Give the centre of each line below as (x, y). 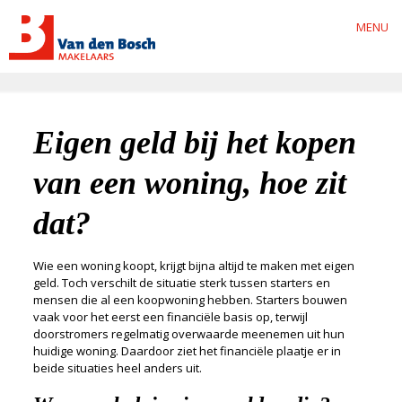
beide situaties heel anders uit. (117, 368)
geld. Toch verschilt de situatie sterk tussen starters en (181, 283)
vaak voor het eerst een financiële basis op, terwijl (170, 317)
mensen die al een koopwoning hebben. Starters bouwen (190, 300)
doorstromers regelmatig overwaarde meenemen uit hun (188, 334)
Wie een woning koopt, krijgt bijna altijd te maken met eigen (193, 266)
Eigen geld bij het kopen (194, 143)
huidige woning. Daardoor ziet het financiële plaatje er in (187, 351)
